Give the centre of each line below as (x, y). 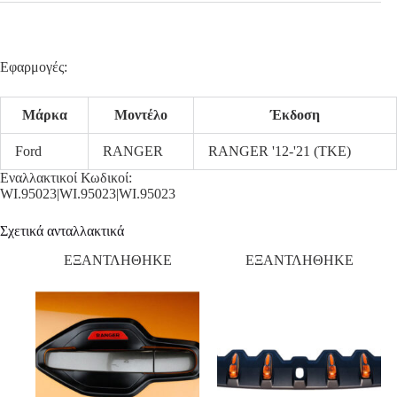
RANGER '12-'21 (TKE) (280, 152)
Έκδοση (295, 115)
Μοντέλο (141, 115)
